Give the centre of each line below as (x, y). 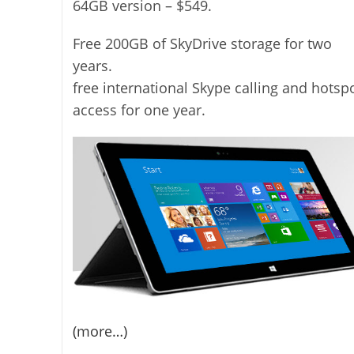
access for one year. (139, 110)
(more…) (100, 331)
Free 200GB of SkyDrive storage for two (202, 44)
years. (92, 66)
